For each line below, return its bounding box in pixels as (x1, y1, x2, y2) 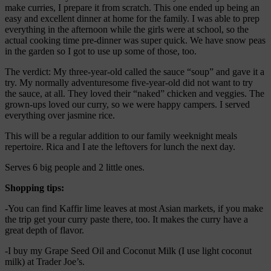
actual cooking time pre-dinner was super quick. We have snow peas (5, 34, 266, 45)
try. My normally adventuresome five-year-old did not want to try (5, 77, 253, 88)
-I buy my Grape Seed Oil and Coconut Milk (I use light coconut (5, 245, 252, 256)
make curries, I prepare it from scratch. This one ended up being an (5, 2, 260, 13)
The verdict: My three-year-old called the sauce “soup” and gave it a (5, 66, 264, 77)
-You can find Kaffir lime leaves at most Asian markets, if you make (5, 203, 263, 214)
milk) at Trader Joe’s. (5, 256, 85, 267)
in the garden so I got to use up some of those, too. (5, 45, 197, 56)
